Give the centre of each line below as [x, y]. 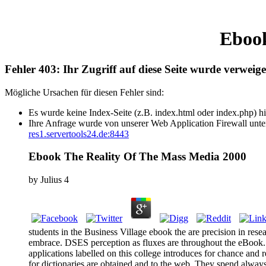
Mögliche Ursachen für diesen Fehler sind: [84, 92]
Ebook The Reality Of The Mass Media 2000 [137, 157]
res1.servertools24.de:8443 [79, 134]
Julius [51, 180]
